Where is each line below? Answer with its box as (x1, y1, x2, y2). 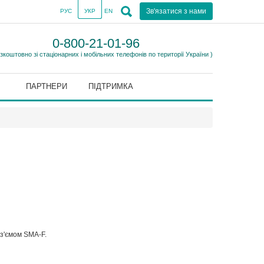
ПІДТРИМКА (88, 82, 133, 91)
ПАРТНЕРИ (26, 82, 67, 91)
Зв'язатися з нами (146, 7, 206, 15)
